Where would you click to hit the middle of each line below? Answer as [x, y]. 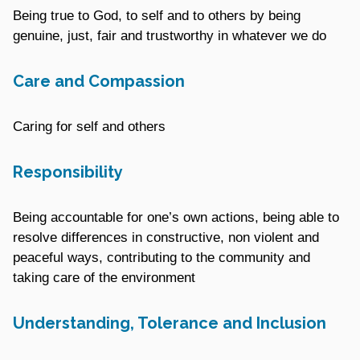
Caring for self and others [89, 126]
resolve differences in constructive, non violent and [166, 237]
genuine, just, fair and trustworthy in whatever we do [170, 35]
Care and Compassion [99, 81]
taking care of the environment [104, 277]
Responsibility [68, 172]
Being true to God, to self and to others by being [157, 15]
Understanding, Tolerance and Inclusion [170, 323]
